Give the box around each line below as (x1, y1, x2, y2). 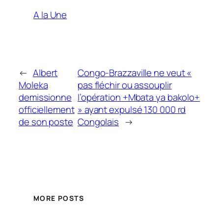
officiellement (19, 103, 75, 116)
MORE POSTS (33, 193, 84, 203)
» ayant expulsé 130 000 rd (77, 103, 186, 116)
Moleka (19, 78, 48, 91)
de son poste (19, 115, 73, 128)
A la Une (33, 8, 67, 22)
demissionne (19, 90, 72, 104)
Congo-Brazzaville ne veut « (77, 66, 192, 79)
